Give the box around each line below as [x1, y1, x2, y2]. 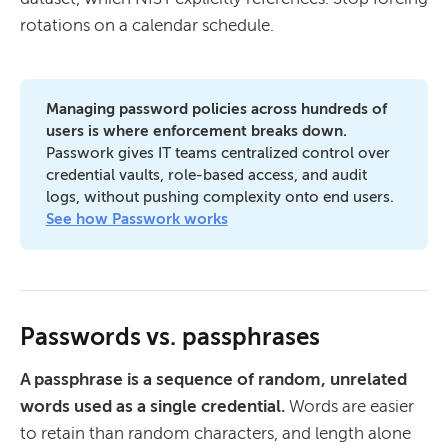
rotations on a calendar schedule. [20, 15, 274, 36]
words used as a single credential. [20, 395, 285, 416]
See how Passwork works [45, 210, 228, 229]
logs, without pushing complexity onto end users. [45, 188, 394, 207]
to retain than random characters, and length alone [20, 422, 411, 443]
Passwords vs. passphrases [20, 321, 320, 351]
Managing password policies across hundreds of [45, 100, 387, 119]
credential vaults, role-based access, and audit [45, 166, 367, 185]
